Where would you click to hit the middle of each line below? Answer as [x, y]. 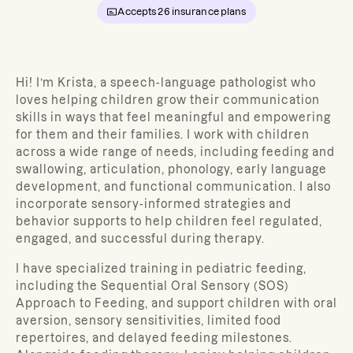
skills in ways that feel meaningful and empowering [173, 117]
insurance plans [208, 11]
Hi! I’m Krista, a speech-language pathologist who [166, 83]
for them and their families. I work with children [163, 135]
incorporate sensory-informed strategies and [154, 204]
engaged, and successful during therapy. [140, 239]
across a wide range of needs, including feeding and [175, 152]
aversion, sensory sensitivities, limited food [149, 321]
